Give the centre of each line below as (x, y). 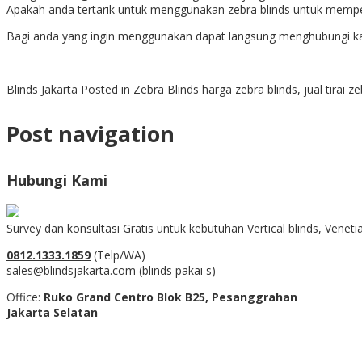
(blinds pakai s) (176, 270)
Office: (25, 297)
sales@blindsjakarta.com (71, 270)
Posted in (107, 89)
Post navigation (90, 133)
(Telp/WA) (120, 255)
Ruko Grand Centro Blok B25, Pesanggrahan (170, 297)
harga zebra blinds (250, 89)
